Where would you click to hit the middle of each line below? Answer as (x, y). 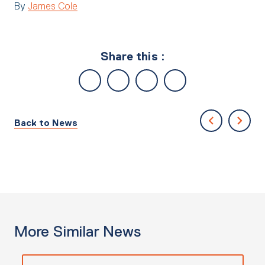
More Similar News (77, 231)
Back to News (46, 122)
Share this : (132, 56)
